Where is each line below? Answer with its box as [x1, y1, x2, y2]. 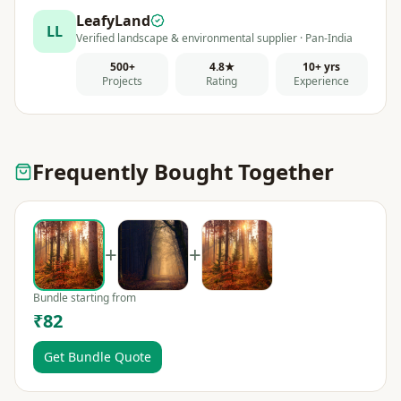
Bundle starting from [33, 289, 136, 305]
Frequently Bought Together [32, 156, 334, 186]
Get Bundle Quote [44, 347, 151, 365]
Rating [206, 73, 238, 89]
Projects [102, 73, 143, 89]
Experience [294, 73, 350, 89]
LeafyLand [76, 10, 150, 30]
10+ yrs [303, 58, 341, 74]
